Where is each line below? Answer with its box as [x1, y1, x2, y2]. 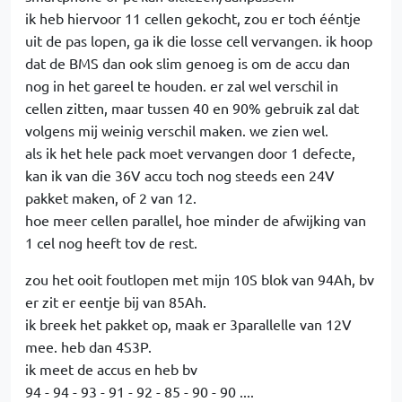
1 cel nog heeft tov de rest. [25, 233, 197, 251]
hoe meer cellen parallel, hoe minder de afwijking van [25, 211, 366, 229]
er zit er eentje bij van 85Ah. [25, 293, 206, 310]
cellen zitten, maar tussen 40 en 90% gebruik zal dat [25, 99, 359, 117]
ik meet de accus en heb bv [25, 360, 197, 378]
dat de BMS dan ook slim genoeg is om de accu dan [25, 54, 350, 72]
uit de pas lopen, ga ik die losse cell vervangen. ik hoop [25, 31, 372, 49]
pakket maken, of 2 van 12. [25, 188, 197, 206]
